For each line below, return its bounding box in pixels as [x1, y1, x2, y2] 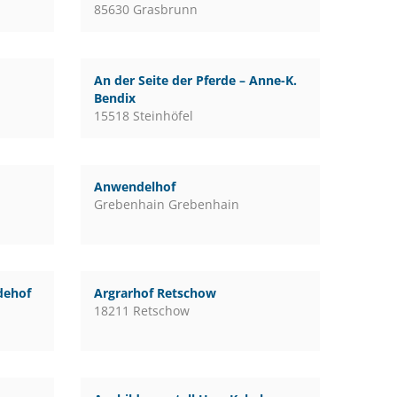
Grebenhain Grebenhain [93, 196, 239, 213]
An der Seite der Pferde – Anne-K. [93, 72, 297, 89]
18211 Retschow [93, 302, 190, 319]
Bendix [93, 90, 136, 106]
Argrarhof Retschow [93, 284, 216, 301]
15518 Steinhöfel [93, 107, 193, 124]
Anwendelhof [93, 178, 175, 195]
